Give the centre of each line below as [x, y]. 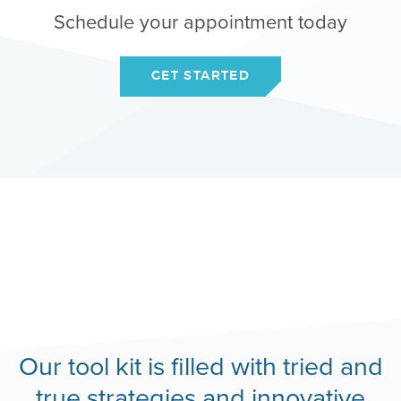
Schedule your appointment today [200, 21]
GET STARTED [200, 77]
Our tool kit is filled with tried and [200, 366]
